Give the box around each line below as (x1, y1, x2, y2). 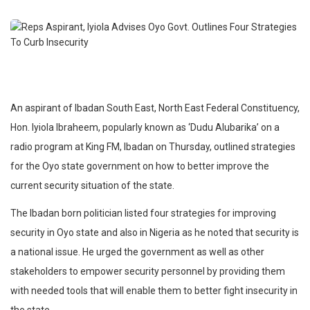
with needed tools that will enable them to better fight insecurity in (10, 285, 298, 297)
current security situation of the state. (10, 180, 174, 192)
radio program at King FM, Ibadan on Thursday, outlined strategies (10, 141, 295, 153)
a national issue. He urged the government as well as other (10, 246, 264, 258)
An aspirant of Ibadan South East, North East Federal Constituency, (10, 102, 300, 114)
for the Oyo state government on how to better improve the (10, 161, 269, 172)
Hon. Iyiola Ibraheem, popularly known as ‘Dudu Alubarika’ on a (10, 122, 280, 134)
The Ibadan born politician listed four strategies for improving (10, 208, 276, 219)
